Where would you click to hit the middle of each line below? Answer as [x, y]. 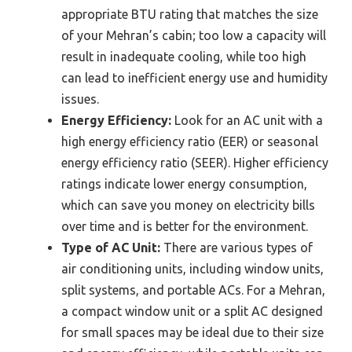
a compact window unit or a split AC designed [192, 311]
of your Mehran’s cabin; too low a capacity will [194, 35]
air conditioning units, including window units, [192, 268]
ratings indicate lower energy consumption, [184, 183]
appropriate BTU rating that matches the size [190, 14]
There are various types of [236, 247]
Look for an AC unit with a [247, 120]
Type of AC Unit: [111, 247]
